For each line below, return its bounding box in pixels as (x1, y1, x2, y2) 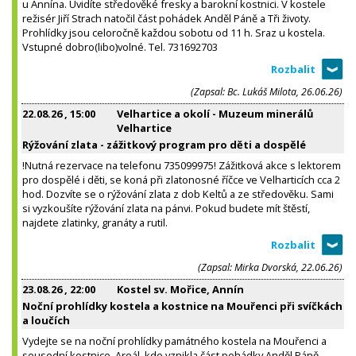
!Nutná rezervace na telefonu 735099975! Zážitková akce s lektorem (22, 157, 341, 172)
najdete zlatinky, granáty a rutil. (22, 215, 168, 230)
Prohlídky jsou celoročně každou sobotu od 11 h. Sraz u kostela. (22, 25, 325, 40)
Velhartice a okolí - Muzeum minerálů (117, 106, 314, 121)
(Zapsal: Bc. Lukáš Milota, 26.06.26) (191, 84, 342, 99)
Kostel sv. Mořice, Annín (117, 281, 244, 296)
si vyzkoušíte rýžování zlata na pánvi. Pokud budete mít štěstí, (22, 200, 310, 215)
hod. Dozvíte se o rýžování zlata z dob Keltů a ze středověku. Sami (22, 186, 334, 201)
